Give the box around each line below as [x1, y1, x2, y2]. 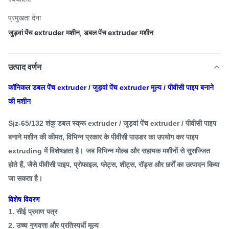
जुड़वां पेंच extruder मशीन [8, 28, 80, 37]
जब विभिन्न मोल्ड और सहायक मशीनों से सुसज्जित [86, 147, 210, 155]
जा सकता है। [8, 174, 42, 182]
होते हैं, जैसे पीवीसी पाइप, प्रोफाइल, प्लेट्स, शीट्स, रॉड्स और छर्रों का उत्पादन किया [8, 161, 219, 169]
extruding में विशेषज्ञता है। [8, 147, 83, 155]
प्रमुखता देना [8, 13, 41, 22]
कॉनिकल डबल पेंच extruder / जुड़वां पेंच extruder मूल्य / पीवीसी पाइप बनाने [8, 83, 214, 91]
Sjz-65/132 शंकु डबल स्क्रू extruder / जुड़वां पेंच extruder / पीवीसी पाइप [8, 119, 216, 127]
